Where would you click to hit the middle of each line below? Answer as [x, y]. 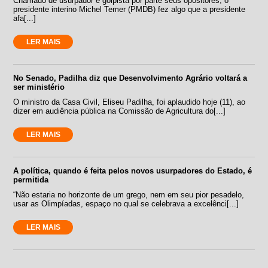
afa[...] [25, 18]
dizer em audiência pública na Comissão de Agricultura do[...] [120, 111]
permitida [31, 179]
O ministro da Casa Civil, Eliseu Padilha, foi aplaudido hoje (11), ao [130, 102]
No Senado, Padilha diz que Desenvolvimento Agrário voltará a [130, 78]
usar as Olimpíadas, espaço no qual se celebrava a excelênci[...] [126, 203]
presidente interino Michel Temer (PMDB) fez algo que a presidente [130, 9]
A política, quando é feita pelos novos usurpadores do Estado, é [133, 170]
